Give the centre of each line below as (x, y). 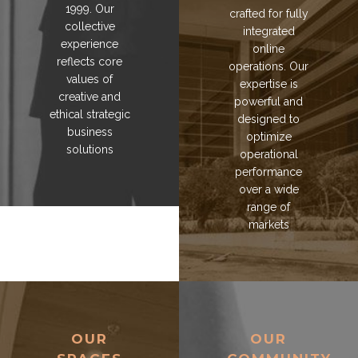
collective (89, 27)
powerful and (268, 102)
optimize (268, 137)
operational (268, 155)
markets (268, 225)
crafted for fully (268, 14)
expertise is (268, 84)
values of (89, 80)
